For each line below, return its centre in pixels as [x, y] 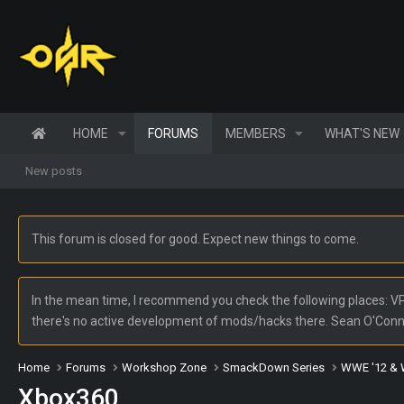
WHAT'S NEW [363, 133]
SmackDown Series [274, 367]
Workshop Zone [165, 367]
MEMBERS [255, 133]
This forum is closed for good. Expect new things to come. [195, 239]
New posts [54, 170]
